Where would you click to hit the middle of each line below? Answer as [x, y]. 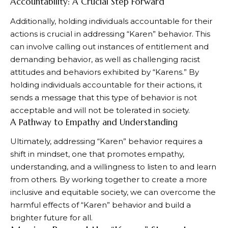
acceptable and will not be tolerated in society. [100, 110]
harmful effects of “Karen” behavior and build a [101, 205]
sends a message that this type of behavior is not [104, 97]
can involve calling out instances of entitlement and [109, 46]
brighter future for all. [51, 218]
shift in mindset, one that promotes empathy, [97, 154]
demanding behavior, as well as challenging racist [105, 59]
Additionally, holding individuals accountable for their [111, 21]
